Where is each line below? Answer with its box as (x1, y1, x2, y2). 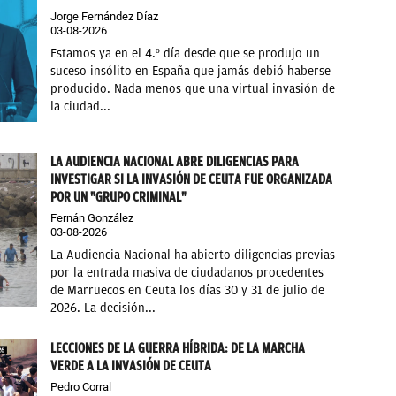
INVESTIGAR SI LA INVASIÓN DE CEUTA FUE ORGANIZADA (50, 171, 333, 188)
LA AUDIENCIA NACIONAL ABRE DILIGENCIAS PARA (50, 154, 300, 171)
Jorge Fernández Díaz (50, 9, 159, 23)
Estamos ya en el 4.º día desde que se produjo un (50, 45, 321, 61)
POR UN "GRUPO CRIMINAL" (50, 189, 187, 206)
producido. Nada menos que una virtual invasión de (50, 80, 336, 96)
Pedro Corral (50, 380, 112, 394)
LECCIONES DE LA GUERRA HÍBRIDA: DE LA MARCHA (50, 340, 306, 357)
